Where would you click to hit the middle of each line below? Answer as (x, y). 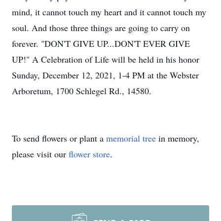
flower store (89, 154)
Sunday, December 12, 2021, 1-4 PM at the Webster (105, 75)
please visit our (40, 154)
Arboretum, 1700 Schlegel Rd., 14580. (82, 91)
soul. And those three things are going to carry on (101, 28)
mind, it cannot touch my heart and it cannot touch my (109, 12)
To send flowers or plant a (59, 138)
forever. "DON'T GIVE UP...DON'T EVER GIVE (101, 43)
